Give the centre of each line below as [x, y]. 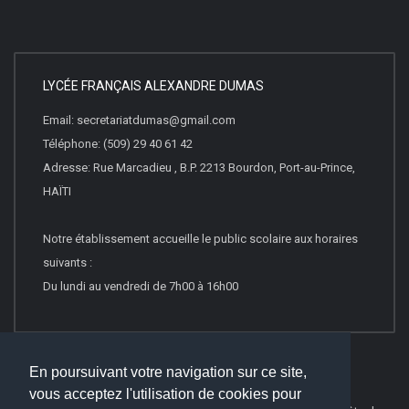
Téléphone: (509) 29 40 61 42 [118, 144]
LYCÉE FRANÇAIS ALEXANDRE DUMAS [153, 86]
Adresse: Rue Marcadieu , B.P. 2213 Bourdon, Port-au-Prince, [199, 168]
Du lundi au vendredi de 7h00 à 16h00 [141, 286]
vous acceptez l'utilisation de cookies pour [165, 393]
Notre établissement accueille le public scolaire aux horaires [200, 239]
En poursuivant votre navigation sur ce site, [168, 372]
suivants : [68, 262]
